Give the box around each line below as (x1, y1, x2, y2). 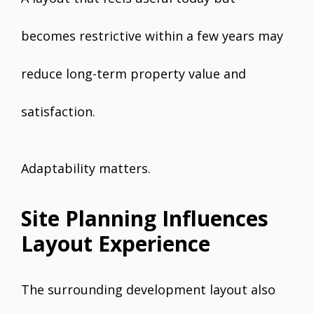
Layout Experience (21, 229, 210, 259)
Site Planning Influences (21, 204, 268, 233)
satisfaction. (21, 103, 95, 121)
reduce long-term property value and (21, 65, 246, 83)
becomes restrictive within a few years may (21, 27, 283, 45)
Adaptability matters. (21, 160, 151, 177)
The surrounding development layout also (21, 281, 275, 299)
